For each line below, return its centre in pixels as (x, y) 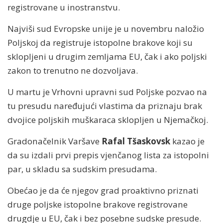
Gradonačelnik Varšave (55, 141)
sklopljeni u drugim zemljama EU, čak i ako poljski (107, 56)
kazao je (188, 141)
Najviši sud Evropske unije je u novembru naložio (106, 28)
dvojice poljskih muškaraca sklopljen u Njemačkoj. (108, 119)
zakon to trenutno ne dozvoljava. (73, 70)
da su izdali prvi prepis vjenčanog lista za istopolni (108, 155)
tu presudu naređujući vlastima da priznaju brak (105, 106)
